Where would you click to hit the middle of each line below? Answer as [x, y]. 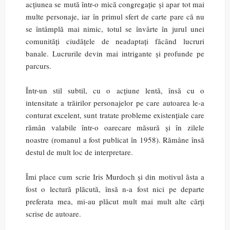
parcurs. [39, 66]
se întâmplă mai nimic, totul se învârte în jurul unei [115, 29]
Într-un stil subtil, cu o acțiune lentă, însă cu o [115, 90]
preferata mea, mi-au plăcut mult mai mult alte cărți [115, 201]
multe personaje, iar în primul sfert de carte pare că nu [115, 16]
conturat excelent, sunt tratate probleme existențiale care [115, 115]
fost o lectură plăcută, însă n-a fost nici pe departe [115, 189]
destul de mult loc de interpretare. [79, 152]
